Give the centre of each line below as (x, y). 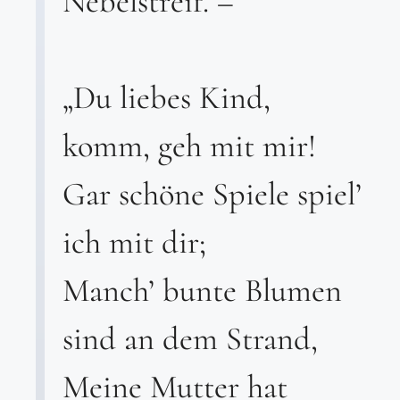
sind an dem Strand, (190, 339)
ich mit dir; (134, 242)
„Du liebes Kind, (167, 98)
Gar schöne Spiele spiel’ (212, 194)
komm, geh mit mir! (189, 146)
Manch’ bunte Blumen (202, 291)
